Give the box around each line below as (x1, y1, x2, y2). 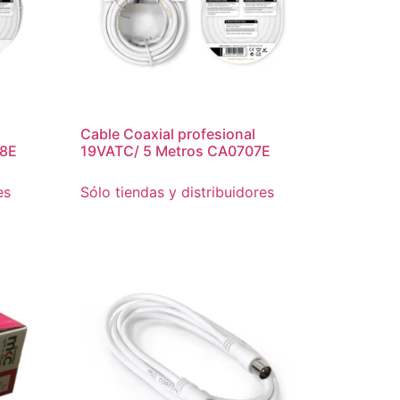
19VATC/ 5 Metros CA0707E (80, 142, 271, 161)
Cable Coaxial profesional (80, 125, 256, 144)
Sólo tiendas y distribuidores (80, 183, 275, 202)
